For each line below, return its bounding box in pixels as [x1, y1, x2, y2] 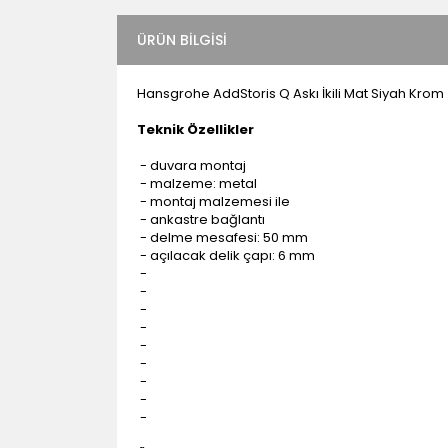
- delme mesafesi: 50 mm [137, 228, 308, 247]
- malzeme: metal [137, 174, 257, 193]
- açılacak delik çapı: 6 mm [137, 246, 315, 265]
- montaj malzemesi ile [137, 192, 290, 211]
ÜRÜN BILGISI [137, 29, 227, 50]
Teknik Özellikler [137, 120, 254, 139]
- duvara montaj [137, 156, 246, 175]
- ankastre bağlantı [137, 210, 265, 229]
